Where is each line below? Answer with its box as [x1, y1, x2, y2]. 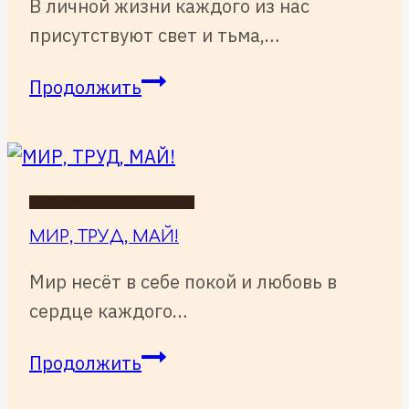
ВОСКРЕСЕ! [141, 98, 238, 123]
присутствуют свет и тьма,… [29, 22, 279, 47]
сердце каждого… [29, 298, 187, 323]
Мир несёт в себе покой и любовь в [29, 268, 337, 294]
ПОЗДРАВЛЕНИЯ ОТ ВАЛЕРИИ [29, 194, 194, 209]
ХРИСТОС [141, 68, 224, 94]
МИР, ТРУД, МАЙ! [29, 226, 179, 246]
